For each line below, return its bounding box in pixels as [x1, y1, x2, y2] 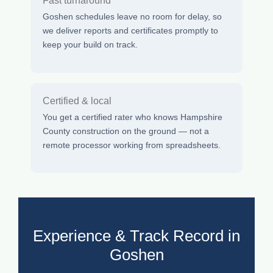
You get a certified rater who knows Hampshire [43, 112, 222, 122]
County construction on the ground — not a [43, 126, 209, 136]
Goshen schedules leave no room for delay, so [43, 12, 222, 22]
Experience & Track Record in [33, 227, 240, 246]
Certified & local [43, 95, 112, 106]
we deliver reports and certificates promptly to [43, 26, 218, 36]
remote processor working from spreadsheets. [43, 140, 221, 150]
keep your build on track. [43, 40, 138, 50]
